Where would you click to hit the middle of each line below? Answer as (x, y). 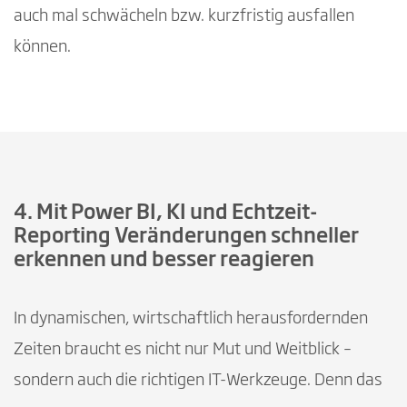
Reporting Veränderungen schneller (186, 237)
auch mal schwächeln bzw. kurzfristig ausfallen (184, 16)
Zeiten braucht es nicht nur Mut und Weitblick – (183, 349)
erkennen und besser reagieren (164, 260)
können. (42, 47)
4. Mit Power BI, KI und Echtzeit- (165, 213)
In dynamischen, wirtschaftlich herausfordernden (191, 318)
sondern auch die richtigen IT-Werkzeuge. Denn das (198, 380)
